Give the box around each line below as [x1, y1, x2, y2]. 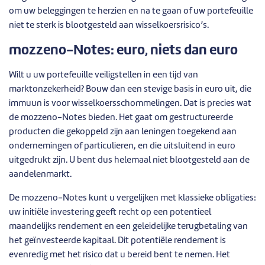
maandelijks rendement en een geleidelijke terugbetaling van [9, 222, 248, 231]
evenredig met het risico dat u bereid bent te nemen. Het [9, 250, 230, 260]
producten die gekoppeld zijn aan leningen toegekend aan [9, 127, 237, 137]
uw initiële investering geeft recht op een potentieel [9, 208, 211, 217]
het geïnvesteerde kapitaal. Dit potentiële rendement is [9, 236, 226, 245]
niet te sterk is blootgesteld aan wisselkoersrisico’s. [9, 21, 209, 30]
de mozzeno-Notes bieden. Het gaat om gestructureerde [9, 113, 233, 122]
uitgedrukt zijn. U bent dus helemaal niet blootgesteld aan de [9, 156, 250, 165]
